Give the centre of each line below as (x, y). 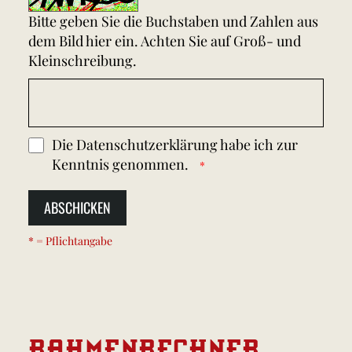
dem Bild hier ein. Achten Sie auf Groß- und (165, 40)
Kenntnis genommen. (122, 164)
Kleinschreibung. (82, 60)
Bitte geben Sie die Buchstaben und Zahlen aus (173, 21)
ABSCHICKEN (77, 207)
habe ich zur (258, 144)
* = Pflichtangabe (70, 240)
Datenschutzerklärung (147, 144)
